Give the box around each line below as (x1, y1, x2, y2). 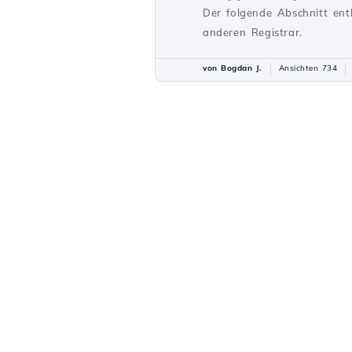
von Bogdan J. (203, 63, 262, 73)
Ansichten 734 (278, 63, 337, 73)
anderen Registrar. (203, 26, 302, 38)
